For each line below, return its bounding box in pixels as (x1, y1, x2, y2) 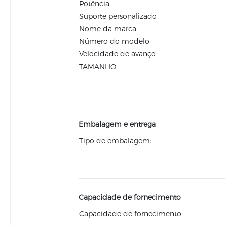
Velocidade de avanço (79, 49, 156, 58)
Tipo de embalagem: (79, 136, 151, 145)
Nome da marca (79, 24, 136, 33)
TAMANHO (79, 62, 116, 71)
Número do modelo (79, 37, 149, 46)
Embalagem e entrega (78, 120, 156, 129)
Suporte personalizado (79, 12, 157, 21)
